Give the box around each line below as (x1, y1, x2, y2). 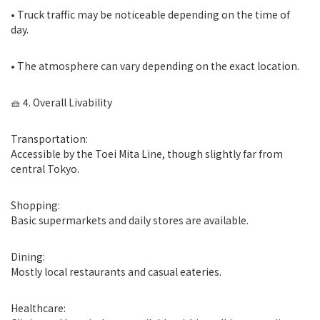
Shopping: (11, 198, 60, 212)
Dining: (11, 249, 45, 264)
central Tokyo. (11, 161, 79, 176)
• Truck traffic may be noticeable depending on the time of (11, 7, 290, 21)
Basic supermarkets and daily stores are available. (11, 213, 249, 227)
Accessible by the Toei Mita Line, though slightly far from (11, 146, 283, 161)
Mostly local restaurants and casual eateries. (11, 264, 221, 279)
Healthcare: (11, 301, 66, 315)
